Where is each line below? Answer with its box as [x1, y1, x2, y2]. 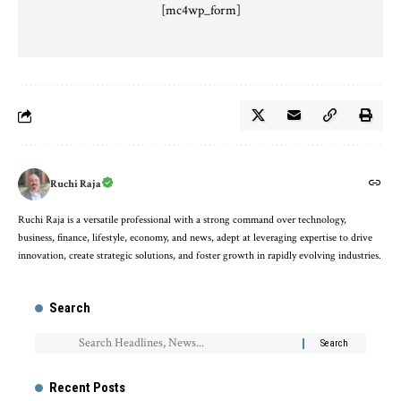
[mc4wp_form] [160, 2, 241, 20]
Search [49, 300, 90, 317]
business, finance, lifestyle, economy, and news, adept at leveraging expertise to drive [18, 231, 372, 245]
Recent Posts [49, 380, 125, 397]
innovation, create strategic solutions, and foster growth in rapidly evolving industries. [18, 249, 381, 263]
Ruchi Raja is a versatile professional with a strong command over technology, [18, 213, 346, 227]
